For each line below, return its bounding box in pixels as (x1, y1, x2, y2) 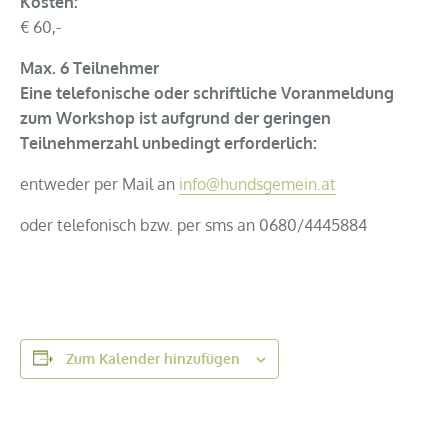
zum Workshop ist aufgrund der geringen (20, 107, 331, 128)
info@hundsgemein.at (179, 173, 336, 194)
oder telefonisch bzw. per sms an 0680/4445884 (20, 214, 367, 235)
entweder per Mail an (20, 173, 179, 194)
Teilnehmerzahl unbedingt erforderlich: (20, 132, 317, 153)
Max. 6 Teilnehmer (20, 57, 159, 78)
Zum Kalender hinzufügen (66, 349, 240, 367)
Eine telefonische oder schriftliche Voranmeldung (20, 82, 394, 103)
